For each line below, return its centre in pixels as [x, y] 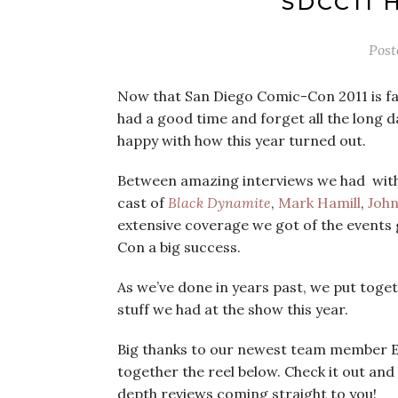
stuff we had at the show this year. [233, 309]
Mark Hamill [319, 203]
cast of [143, 203]
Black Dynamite [219, 203]
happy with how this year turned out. [242, 140]
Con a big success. [179, 247]
